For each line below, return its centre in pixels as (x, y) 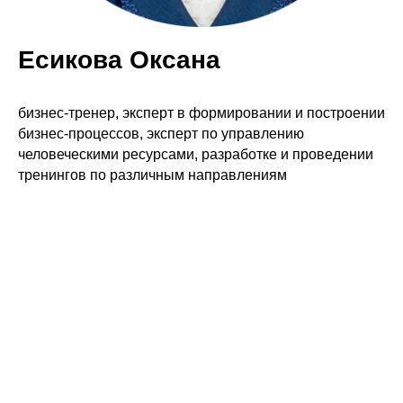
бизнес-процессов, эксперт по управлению (161, 134)
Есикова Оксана (119, 60)
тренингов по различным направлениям (152, 175)
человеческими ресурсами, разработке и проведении (196, 154)
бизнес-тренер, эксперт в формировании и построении (201, 113)
